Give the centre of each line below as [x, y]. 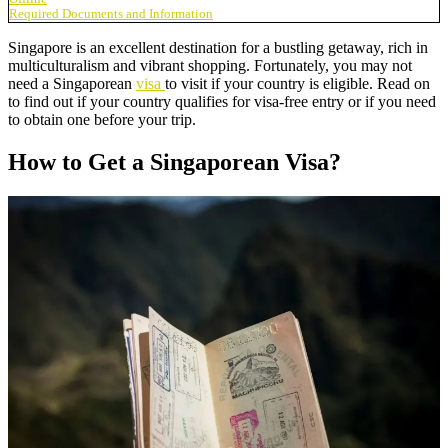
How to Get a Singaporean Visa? [174, 161]
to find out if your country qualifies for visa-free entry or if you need [222, 101]
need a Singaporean [72, 83]
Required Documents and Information [111, 13]
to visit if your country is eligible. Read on [297, 83]
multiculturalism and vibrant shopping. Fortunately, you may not [210, 65]
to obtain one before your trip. [104, 119]
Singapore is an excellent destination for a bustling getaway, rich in [218, 47]
